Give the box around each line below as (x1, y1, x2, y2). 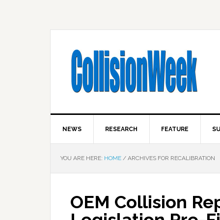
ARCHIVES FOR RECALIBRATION (126, 155, 215, 162)
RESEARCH (105, 126, 137, 133)
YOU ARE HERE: (60, 155, 104, 162)
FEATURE (161, 126, 189, 133)
